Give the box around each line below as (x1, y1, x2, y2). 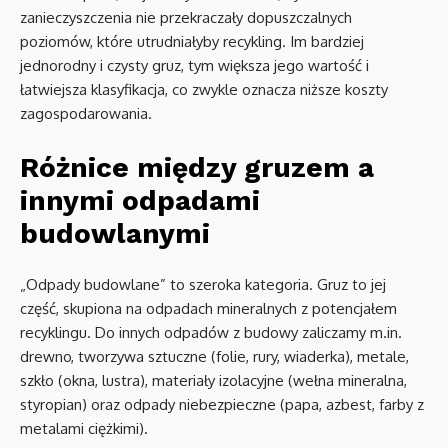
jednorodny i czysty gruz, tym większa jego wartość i (20, 56, 369, 75)
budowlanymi (20, 217, 210, 250)
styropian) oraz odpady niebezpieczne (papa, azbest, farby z (20, 395, 424, 414)
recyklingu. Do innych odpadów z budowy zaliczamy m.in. (20, 323, 402, 342)
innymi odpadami (20, 184, 260, 217)
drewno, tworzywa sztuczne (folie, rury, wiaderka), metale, (20, 347, 409, 366)
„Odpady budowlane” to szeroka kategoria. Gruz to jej (20, 275, 386, 294)
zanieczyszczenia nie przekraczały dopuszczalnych (20, 8, 352, 27)
